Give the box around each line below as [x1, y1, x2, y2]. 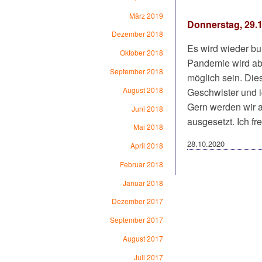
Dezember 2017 [111, 196, 163, 206]
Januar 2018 [122, 177, 163, 188]
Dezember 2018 [111, 29, 163, 39]
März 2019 [129, 10, 163, 20]
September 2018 [109, 65, 163, 76]
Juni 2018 [131, 103, 163, 113]
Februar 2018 [119, 158, 163, 169]
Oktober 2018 [119, 47, 163, 58]
